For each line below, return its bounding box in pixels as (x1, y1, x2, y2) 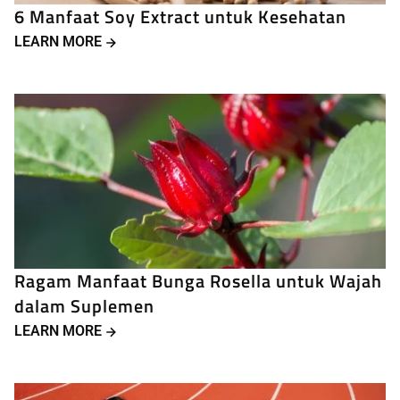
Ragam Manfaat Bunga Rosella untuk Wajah (14, 267, 382, 296)
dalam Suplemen (14, 292, 154, 321)
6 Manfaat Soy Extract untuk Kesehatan (14, 3, 346, 31)
